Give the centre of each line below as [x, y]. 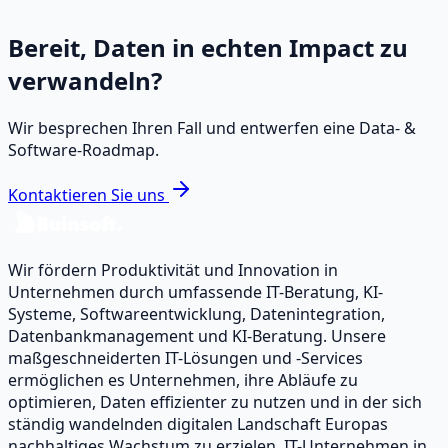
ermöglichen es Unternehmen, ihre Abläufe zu [183, 380]
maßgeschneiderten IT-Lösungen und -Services [185, 358]
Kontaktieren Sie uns [86, 195]
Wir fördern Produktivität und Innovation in [173, 270]
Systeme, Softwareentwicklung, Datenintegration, [196, 314]
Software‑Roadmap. [83, 150]
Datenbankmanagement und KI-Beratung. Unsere [197, 336]
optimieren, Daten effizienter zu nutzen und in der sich [215, 402]
